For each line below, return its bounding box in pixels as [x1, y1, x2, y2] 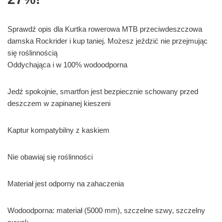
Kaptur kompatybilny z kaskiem [7, 126, 110, 135]
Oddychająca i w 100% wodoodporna [7, 60, 127, 69]
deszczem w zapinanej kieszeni [7, 99, 111, 108]
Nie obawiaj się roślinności [7, 153, 93, 162]
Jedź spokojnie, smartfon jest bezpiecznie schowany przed [7, 87, 198, 96]
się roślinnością [7, 49, 57, 57]
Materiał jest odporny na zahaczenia [7, 179, 124, 188]
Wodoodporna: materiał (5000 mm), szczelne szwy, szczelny [7, 206, 205, 215]
